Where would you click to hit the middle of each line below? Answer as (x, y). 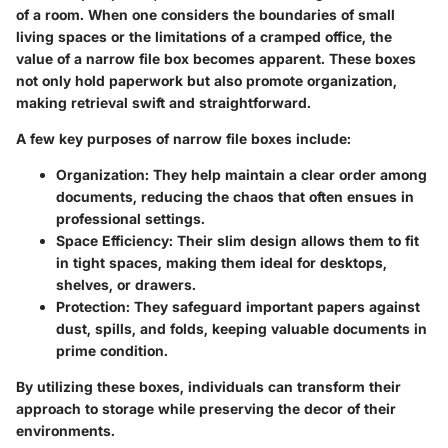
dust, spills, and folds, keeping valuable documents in (241, 329)
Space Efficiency (112, 241)
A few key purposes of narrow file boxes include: (183, 139)
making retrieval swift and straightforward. (163, 103)
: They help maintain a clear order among (286, 175)
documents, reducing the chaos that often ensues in (235, 197)
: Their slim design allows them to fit (294, 241)
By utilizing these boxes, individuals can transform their (208, 387)
